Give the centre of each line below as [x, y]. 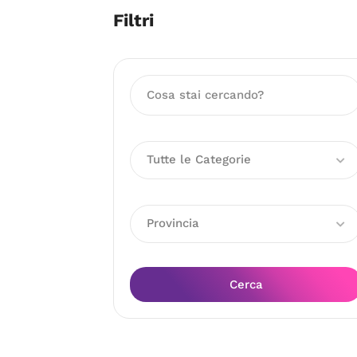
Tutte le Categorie [199, 159]
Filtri [133, 20]
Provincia [173, 223]
